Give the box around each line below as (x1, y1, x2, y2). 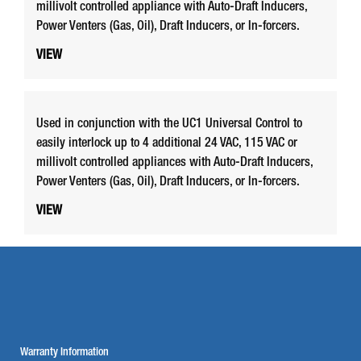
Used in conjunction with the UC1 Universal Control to (36, 118, 302, 132)
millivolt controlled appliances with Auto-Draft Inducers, (36, 157, 313, 171)
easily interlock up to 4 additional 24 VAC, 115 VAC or (36, 138, 297, 151)
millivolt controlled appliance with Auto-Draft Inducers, (36, 2, 307, 15)
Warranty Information (20, 346, 109, 359)
